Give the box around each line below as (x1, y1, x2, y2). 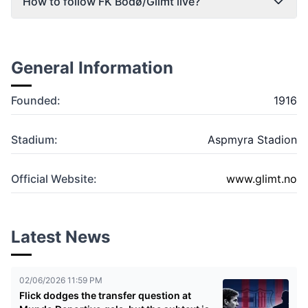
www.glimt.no (226, 171, 297, 186)
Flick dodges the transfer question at (19, 289, 191, 301)
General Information (11, 57, 173, 78)
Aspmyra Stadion (208, 132, 297, 146)
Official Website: (11, 171, 97, 186)
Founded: (11, 93, 60, 107)
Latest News (11, 226, 110, 247)
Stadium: (11, 132, 58, 146)
